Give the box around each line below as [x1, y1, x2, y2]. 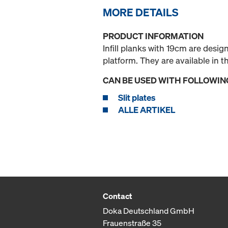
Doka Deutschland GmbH [103, 205, 194, 217]
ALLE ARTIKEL [118, 104, 175, 116]
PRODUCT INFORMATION [103, 30, 204, 42]
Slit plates [118, 92, 156, 104]
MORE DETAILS [103, 5, 179, 20]
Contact [103, 190, 132, 202]
